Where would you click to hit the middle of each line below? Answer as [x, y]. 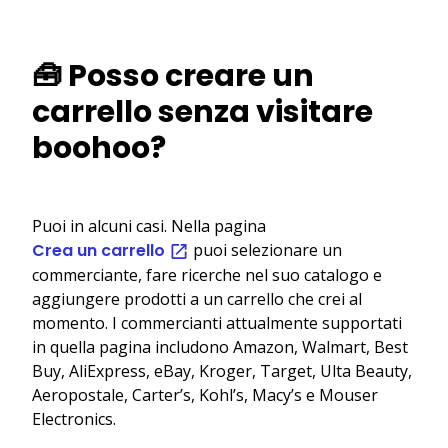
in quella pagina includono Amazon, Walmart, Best [220, 346]
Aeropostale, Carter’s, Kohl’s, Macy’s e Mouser [205, 394]
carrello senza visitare [202, 111]
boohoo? [99, 147]
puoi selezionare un [265, 249]
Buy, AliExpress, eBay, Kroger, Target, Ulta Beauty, [222, 370]
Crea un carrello [100, 250]
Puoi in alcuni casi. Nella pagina [149, 225]
